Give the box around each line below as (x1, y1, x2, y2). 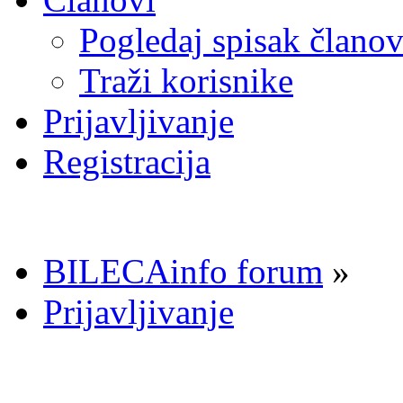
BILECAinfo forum (43, 251, 323, 291)
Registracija (43, 141, 210, 181)
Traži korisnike (79, 60, 293, 100)
